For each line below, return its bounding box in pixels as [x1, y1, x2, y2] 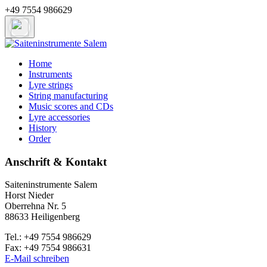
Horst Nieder [5, 190, 54, 201]
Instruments [29, 69, 72, 79]
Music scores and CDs [29, 101, 113, 111]
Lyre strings [29, 80, 73, 90]
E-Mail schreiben [5, 253, 69, 264]
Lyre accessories [29, 112, 90, 122]
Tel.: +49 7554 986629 [5, 232, 91, 243]
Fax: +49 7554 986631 [5, 243, 91, 253]
